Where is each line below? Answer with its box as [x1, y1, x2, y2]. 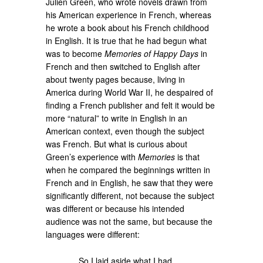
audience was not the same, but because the [46, 215, 213, 227]
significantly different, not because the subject [46, 189, 215, 201]
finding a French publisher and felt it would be [46, 99, 215, 111]
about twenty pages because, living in [46, 73, 186, 85]
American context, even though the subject [46, 124, 205, 137]
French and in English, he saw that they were [46, 176, 214, 188]
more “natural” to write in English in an [46, 112, 188, 124]
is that [175, 150, 200, 163]
